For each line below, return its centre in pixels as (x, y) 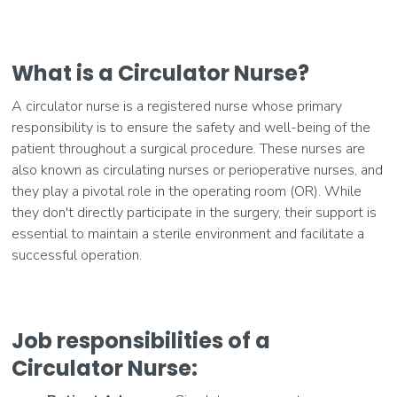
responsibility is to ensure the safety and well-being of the (191, 128)
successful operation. (77, 256)
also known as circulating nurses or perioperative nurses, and (198, 171)
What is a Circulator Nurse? (161, 74)
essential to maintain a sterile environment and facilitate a (188, 234)
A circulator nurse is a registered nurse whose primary (177, 107)
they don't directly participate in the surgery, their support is (195, 213)
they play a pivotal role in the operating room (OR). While (187, 192)
